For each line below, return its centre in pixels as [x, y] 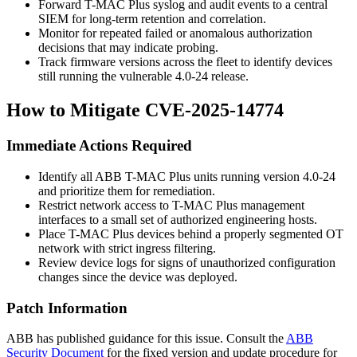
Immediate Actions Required [99, 146]
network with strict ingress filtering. [127, 248]
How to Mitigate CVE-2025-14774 [145, 110]
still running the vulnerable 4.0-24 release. [143, 76]
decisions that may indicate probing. [128, 48]
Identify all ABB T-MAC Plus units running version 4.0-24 [187, 176]
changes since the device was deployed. [138, 277]
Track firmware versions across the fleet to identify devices [185, 62]
